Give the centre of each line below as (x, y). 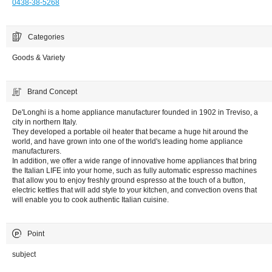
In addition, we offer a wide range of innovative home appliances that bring (134, 161)
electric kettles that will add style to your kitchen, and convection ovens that (134, 190)
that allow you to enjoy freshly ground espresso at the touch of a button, (129, 180)
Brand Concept (52, 91)
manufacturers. (37, 151)
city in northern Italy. (45, 122)
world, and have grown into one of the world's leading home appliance (127, 141)
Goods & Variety (39, 57)
